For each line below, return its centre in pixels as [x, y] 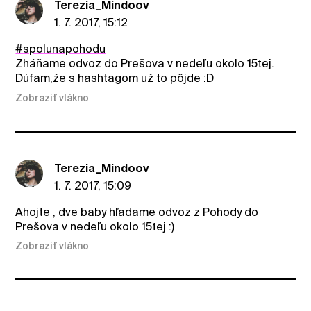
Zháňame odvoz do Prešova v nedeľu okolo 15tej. [145, 64]
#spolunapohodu [61, 49]
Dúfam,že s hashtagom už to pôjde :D [115, 78]
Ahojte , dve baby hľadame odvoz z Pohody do [137, 212]
